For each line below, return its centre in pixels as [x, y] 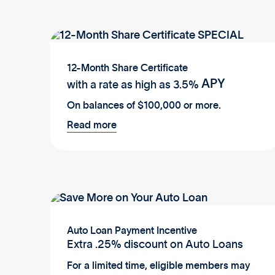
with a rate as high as [119, 85]
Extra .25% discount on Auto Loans [155, 245]
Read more [92, 125]
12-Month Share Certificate [128, 68]
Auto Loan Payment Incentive [132, 230]
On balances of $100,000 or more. [144, 106]
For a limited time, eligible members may [159, 265]
